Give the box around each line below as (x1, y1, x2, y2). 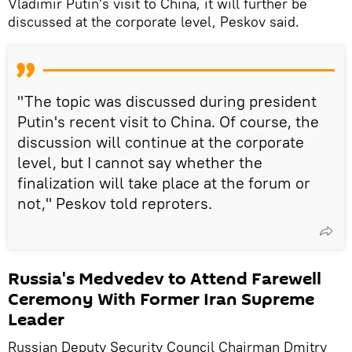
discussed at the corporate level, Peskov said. (8, 12, 299, 31)
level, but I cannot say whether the (17, 152, 262, 172)
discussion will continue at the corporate (17, 131, 304, 152)
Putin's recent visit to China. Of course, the (17, 111, 319, 131)
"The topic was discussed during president (17, 90, 317, 111)
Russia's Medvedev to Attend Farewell (8, 266, 321, 291)
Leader (8, 307, 64, 332)
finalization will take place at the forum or (17, 172, 310, 192)
